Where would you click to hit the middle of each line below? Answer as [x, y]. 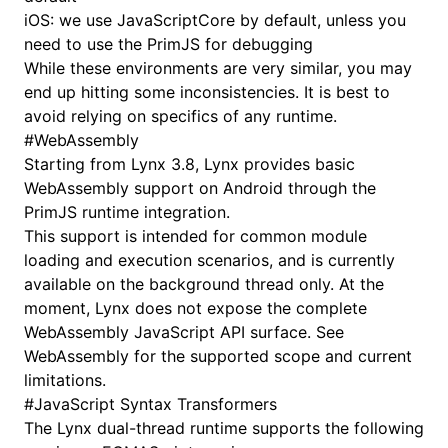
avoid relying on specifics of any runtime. [180, 116]
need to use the [85, 44]
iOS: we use [70, 20]
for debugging [256, 44]
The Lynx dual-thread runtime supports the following [224, 428]
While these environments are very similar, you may [218, 68]
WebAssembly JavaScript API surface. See [184, 332]
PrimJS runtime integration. [127, 212]
